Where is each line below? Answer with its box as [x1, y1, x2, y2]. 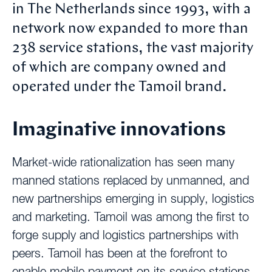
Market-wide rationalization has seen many [12, 156, 234, 169]
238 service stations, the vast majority [12, 41, 253, 56]
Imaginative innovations [12, 120, 226, 140]
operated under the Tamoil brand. [12, 80, 227, 95]
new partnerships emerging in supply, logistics [12, 192, 254, 205]
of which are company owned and [12, 60, 226, 75]
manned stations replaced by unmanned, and [12, 174, 249, 187]
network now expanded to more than [12, 21, 248, 36]
